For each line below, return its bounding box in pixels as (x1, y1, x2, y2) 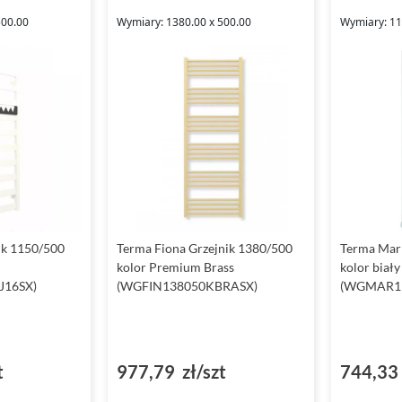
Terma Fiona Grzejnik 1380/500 (117, 240, 293, 257)
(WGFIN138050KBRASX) (117, 278, 258, 294)
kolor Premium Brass (117, 259, 235, 275)
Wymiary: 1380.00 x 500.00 (117, 14, 252, 30)
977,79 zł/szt (117, 361, 227, 383)
